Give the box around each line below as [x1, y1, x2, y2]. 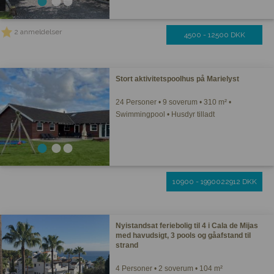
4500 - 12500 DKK [183, 31, 245, 39]
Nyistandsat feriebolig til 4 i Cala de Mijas [116, 221, 259, 230]
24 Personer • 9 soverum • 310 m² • [116, 98, 232, 106]
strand [116, 241, 139, 250]
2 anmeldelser [14, 28, 62, 36]
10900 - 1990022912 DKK [172, 177, 257, 186]
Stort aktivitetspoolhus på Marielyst [116, 75, 240, 83]
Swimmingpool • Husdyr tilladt [116, 110, 215, 119]
